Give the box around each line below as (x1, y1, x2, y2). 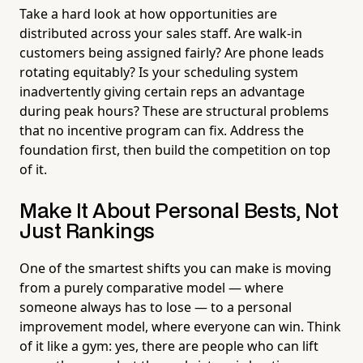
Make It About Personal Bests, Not (19, 202, 339, 221)
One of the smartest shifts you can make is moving (19, 258, 331, 277)
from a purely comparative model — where (19, 278, 284, 297)
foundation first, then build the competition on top (19, 140, 331, 159)
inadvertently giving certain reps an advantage (19, 82, 305, 100)
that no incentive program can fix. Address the (19, 121, 304, 139)
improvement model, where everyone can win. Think (19, 317, 341, 335)
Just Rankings (19, 222, 155, 241)
